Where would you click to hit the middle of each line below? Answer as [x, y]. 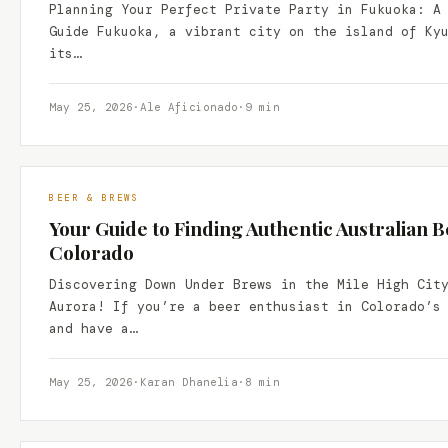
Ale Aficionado [189, 107]
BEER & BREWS [94, 198]
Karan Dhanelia [189, 382]
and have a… [93, 328]
